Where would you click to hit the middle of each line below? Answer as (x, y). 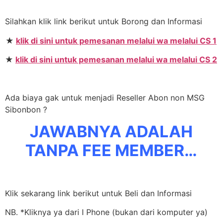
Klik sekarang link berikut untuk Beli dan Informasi (98, 193)
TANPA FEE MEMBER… (111, 151)
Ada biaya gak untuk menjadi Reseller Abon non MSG (105, 97)
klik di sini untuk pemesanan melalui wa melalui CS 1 (116, 40)
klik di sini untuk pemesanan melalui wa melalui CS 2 (116, 60)
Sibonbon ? (26, 109)
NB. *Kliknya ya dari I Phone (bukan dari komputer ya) (106, 212)
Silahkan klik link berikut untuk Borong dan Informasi (104, 22)
